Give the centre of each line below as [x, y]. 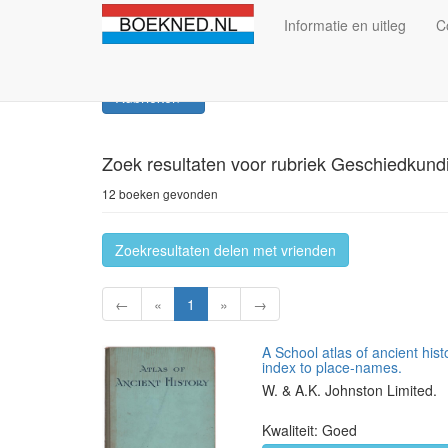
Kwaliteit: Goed [309, 430]
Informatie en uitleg [344, 25]
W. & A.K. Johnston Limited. [349, 390]
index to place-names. [332, 367]
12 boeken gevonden [160, 193]
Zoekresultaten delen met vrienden [225, 250]
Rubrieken [149, 97]
